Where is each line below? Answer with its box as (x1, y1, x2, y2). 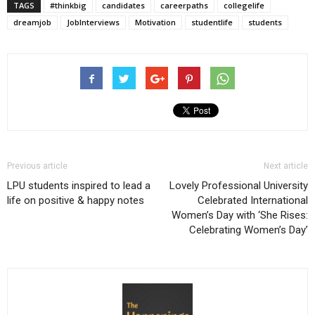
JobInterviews (67, 17, 120, 27)
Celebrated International (198, 194, 308, 207)
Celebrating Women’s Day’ (189, 224, 308, 236)
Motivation (135, 17, 176, 27)
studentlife (191, 17, 233, 27)
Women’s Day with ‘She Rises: (172, 209, 308, 221)
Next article (264, 161, 308, 171)
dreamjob (13, 17, 51, 27)
